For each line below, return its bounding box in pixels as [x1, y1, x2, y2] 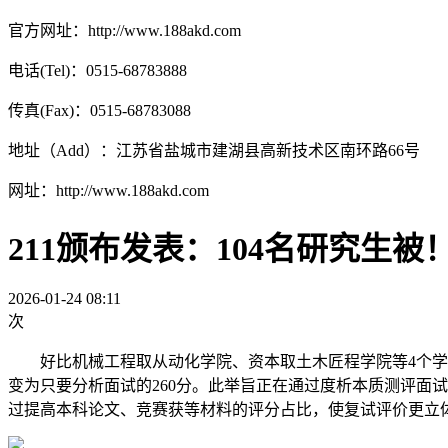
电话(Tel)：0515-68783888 [8, 62, 199, 80]
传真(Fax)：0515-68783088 [8, 102, 191, 120]
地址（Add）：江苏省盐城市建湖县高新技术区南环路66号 [8, 142, 420, 160]
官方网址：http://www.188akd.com [8, 22, 241, 40]
